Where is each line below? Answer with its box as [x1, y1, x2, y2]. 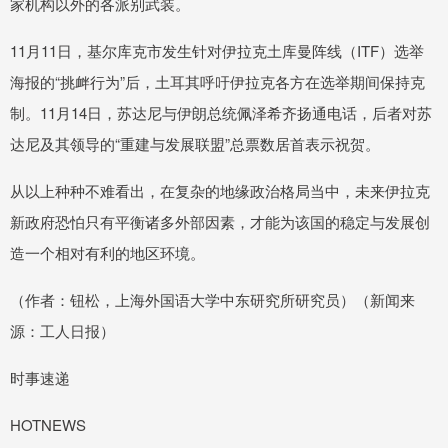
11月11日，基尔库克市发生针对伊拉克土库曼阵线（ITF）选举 [10, 40, 424, 62]
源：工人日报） [10, 320, 115, 342]
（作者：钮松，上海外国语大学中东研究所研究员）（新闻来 [10, 289, 415, 311]
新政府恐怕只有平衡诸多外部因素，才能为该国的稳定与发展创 [10, 211, 430, 233]
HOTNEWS [10, 414, 86, 436]
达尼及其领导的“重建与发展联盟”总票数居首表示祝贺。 [10, 133, 380, 155]
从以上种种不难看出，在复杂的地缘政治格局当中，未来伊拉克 [10, 180, 430, 202]
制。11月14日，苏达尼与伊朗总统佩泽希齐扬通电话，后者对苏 [10, 102, 432, 124]
